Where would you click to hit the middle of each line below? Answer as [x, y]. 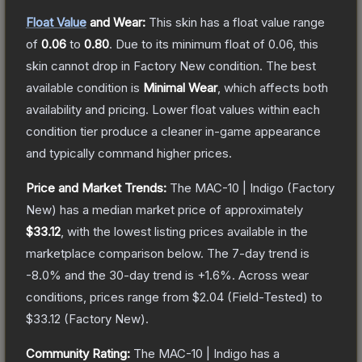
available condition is [84, 87]
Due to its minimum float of [192, 44]
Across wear [274, 275]
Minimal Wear [180, 87]
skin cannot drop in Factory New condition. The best [171, 65]
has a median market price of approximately [180, 209]
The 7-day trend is [258, 253]
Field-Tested [267, 297]
